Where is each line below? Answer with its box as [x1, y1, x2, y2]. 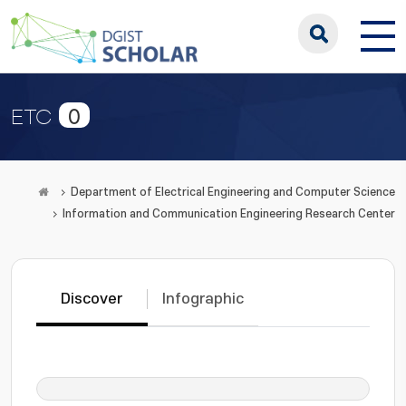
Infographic [161, 291, 244, 307]
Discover [61, 291, 123, 307]
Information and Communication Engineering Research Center [63, 208, 395, 220]
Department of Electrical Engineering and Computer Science [71, 186, 395, 198]
